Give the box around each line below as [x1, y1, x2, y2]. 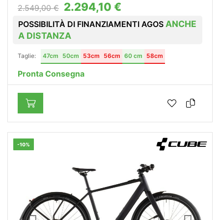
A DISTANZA [18, 30, 71, 41]
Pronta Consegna [18, 68, 84, 79]
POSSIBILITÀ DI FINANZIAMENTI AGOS [18, 19, 165, 29]
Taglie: [18, 52, 36, 59]
